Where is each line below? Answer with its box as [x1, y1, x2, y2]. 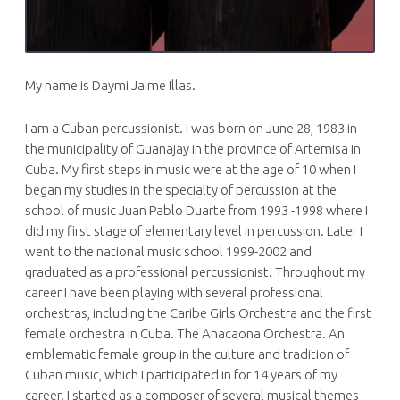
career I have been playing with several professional [25, 284, 323, 300]
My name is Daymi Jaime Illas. [25, 77, 196, 93]
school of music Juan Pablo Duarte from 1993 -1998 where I [25, 202, 368, 218]
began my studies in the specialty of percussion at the [25, 181, 337, 197]
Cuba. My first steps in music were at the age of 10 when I [25, 161, 356, 177]
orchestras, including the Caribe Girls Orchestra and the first [25, 304, 371, 321]
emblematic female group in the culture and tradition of [25, 346, 349, 362]
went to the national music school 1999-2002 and [25, 243, 312, 259]
